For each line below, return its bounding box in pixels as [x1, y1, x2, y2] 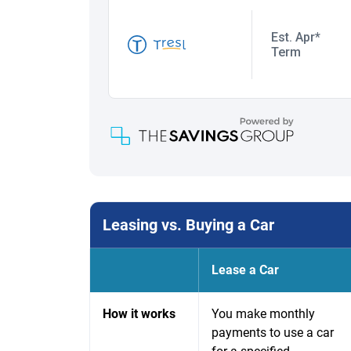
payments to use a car [212, 325, 334, 340]
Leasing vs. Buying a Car [103, 215, 274, 234]
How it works [103, 306, 175, 321]
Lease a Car [212, 262, 279, 277]
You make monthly [212, 306, 315, 321]
